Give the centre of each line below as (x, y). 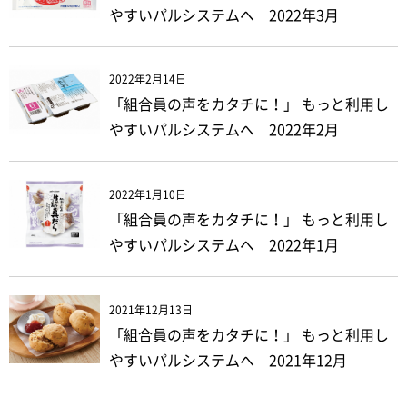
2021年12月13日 (151, 309)
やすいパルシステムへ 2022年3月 (224, 15)
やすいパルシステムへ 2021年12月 (228, 360)
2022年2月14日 (148, 79)
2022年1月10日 (148, 194)
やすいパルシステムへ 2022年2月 (224, 130)
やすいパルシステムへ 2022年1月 (224, 245)
